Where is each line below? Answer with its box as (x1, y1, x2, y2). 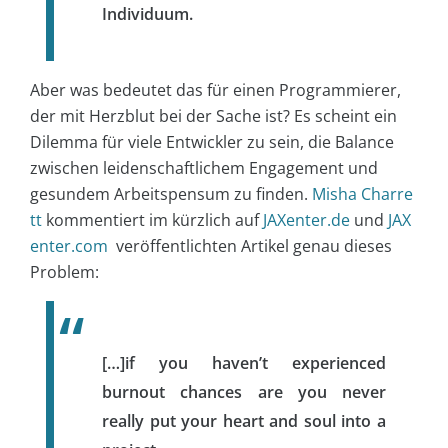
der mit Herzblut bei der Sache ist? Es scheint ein (30, 104, 397, 127)
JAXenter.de (263, 208, 350, 231)
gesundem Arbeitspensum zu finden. (30, 182, 312, 205)
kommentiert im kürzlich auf (42, 208, 263, 231)
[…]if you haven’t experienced (102, 351, 386, 374)
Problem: (30, 260, 99, 283)
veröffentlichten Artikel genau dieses (108, 234, 392, 257)
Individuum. (102, 2, 193, 25)
